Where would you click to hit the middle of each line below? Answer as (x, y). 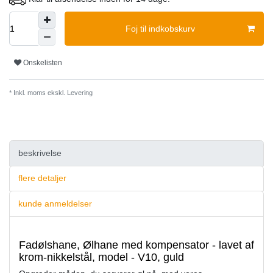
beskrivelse (40, 153)
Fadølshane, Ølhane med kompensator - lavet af (136, 245)
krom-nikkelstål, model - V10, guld (101, 257)
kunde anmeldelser (55, 204)
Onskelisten (43, 62)
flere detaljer (42, 178)
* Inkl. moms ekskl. (37, 93)
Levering (79, 93)
